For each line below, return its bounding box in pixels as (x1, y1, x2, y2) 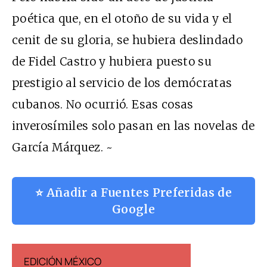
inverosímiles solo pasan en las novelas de (12, 119, 255, 133)
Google (111, 202, 156, 217)
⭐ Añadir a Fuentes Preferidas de (35, 185, 232, 200)
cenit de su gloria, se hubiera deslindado (12, 33, 243, 48)
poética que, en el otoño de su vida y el (12, 11, 232, 26)
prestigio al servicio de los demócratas (12, 76, 232, 91)
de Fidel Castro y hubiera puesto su (12, 54, 212, 69)
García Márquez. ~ (12, 140, 113, 155)
